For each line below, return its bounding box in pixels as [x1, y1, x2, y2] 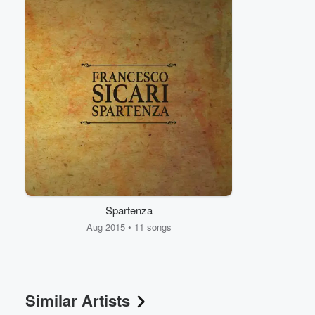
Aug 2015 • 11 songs [86, 220, 172, 233]
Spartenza [105, 202, 153, 217]
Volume [247, 4, 285, 16]
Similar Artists [25, 289, 130, 311]
